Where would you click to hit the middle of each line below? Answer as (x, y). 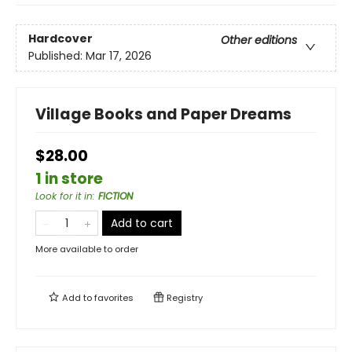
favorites (114, 298)
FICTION (115, 196)
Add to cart (142, 224)
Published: (57, 56)
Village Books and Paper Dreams (163, 115)
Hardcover (60, 39)
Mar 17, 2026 (119, 56)
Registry (183, 298)
